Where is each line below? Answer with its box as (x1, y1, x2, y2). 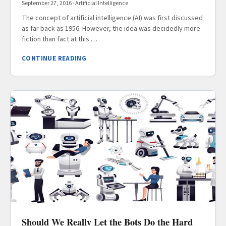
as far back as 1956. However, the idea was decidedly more (22, 24, 200, 34)
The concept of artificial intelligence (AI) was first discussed (22, 13, 203, 24)
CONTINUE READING (22, 54, 87, 64)
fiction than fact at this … (22, 34, 97, 45)
